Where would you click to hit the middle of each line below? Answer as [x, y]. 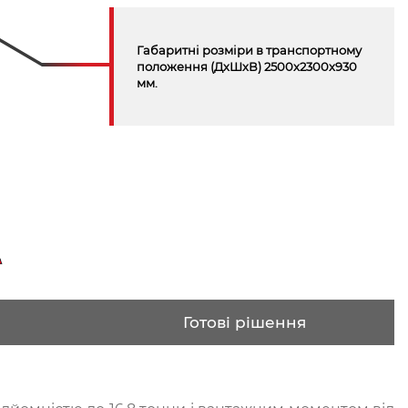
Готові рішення [244, 322]
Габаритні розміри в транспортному [249, 50]
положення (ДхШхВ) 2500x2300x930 [246, 66]
